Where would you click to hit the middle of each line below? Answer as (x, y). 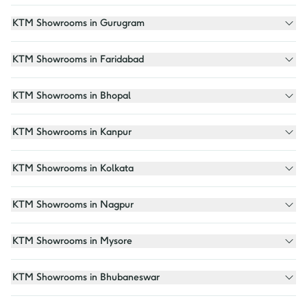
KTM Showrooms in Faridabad (90, 60)
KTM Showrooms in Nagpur (85, 205)
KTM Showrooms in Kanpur (84, 132)
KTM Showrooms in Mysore (84, 241)
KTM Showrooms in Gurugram (90, 23)
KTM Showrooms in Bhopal (84, 96)
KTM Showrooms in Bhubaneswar (98, 278)
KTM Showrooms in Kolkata (85, 169)
